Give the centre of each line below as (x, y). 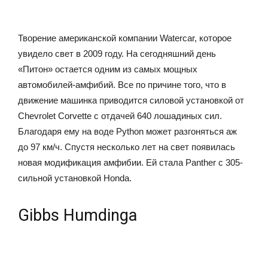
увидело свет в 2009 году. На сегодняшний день (117, 53)
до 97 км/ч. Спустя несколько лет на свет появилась (127, 147)
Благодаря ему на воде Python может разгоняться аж (127, 131)
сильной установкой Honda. (75, 178)
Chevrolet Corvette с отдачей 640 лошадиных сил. (120, 115)
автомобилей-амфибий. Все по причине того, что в (122, 84)
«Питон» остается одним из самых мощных (108, 69)
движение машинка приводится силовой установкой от (131, 100)
